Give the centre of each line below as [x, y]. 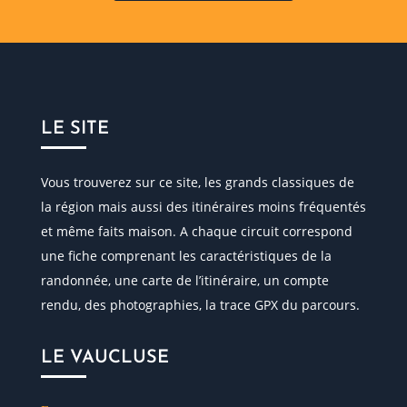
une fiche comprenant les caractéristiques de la [186, 255]
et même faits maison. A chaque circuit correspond [196, 231]
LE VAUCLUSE [104, 357]
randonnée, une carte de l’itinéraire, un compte [184, 280]
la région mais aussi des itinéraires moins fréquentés [203, 206]
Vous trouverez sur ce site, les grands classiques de [197, 182]
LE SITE [74, 129]
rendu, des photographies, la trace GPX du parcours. [200, 304]
